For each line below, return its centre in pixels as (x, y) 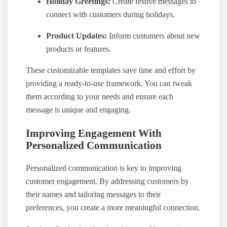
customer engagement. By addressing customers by (108, 182)
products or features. (79, 49)
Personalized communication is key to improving (104, 168)
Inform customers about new (154, 36)
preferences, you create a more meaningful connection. (113, 208)
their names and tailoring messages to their (93, 195)
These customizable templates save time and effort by (111, 71)
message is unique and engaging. (79, 110)
